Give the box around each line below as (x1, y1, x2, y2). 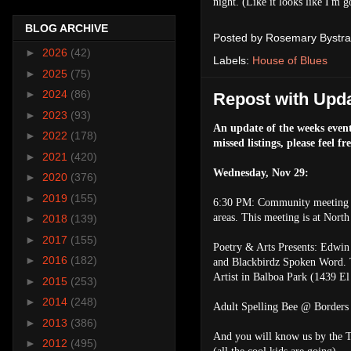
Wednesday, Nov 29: (213, 166, 309, 179)
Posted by (213, 31, 266, 44)
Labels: (213, 53, 252, 67)
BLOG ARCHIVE (25, 22, 108, 35)
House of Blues (252, 53, 327, 67)
